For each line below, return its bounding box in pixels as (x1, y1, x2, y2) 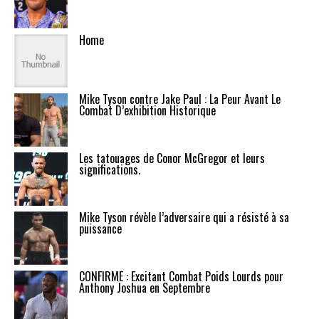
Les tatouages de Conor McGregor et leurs (79, 150, 265, 167)
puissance (79, 220, 122, 238)
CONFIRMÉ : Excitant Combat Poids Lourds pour (79, 268, 283, 286)
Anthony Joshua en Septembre (79, 279, 210, 297)
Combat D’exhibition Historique (79, 102, 216, 120)
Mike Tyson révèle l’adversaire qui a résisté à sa (79, 209, 289, 226)
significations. (79, 161, 140, 179)
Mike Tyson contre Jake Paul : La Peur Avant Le (79, 90, 281, 108)
